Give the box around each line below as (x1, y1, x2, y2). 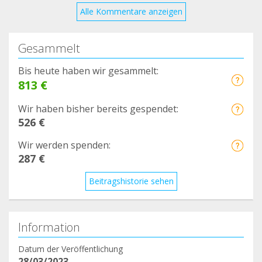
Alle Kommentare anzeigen (80, 6, 182, 18)
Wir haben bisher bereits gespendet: (18, 102, 178, 116)
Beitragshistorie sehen (88, 175, 174, 187)
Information (18, 219, 80, 236)
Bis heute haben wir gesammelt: (18, 64, 158, 78)
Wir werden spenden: (18, 139, 111, 152)
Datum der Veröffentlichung (18, 243, 123, 255)
